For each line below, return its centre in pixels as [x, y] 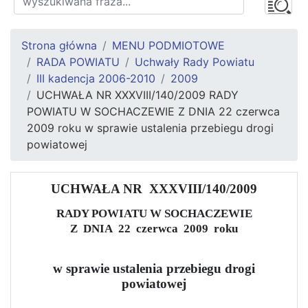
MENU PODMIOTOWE [168, 45]
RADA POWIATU [78, 62]
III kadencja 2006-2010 [96, 78]
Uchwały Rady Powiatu [195, 62]
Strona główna [59, 45]
